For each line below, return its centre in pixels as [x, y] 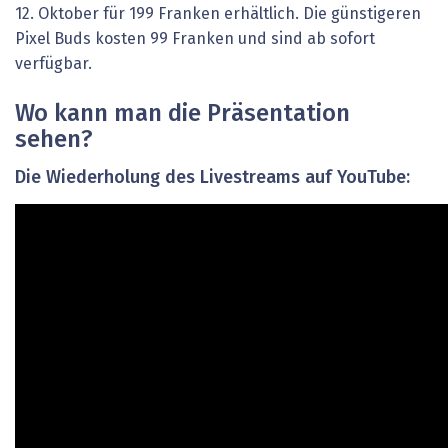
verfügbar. [53, 63]
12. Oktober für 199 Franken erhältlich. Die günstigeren [218, 13]
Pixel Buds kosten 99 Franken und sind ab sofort [195, 38]
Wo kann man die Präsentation [182, 113]
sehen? [54, 139]
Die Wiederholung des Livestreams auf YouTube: [212, 177]
